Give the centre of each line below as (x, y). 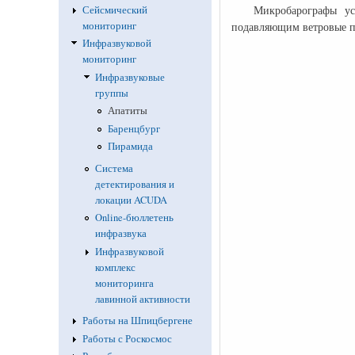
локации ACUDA (131, 200)
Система (114, 168)
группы (111, 93)
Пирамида (131, 147)
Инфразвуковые (130, 77)
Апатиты (128, 111)
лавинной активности (142, 299)
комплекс (115, 267)
